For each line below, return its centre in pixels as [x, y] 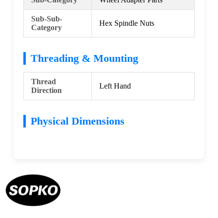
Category [46, 27]
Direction [46, 90]
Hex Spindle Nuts [127, 23]
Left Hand [115, 86]
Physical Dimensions [78, 121]
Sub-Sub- [47, 18]
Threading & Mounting [84, 58]
